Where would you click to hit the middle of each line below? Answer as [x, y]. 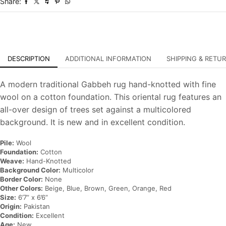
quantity [109, 12]
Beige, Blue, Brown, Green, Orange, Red [107, 188]
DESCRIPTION [29, 59]
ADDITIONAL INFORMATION [108, 59]
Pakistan [36, 206]
